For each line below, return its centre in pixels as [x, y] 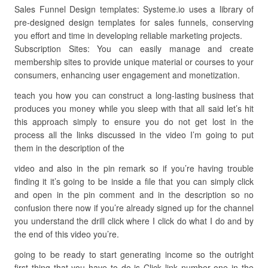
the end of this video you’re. [67, 234]
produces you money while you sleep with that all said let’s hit [134, 108]
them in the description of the [69, 148]
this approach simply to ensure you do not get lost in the [134, 121]
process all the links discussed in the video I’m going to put [134, 135]
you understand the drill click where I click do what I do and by [134, 221]
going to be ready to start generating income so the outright [134, 254]
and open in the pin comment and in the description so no [134, 194]
